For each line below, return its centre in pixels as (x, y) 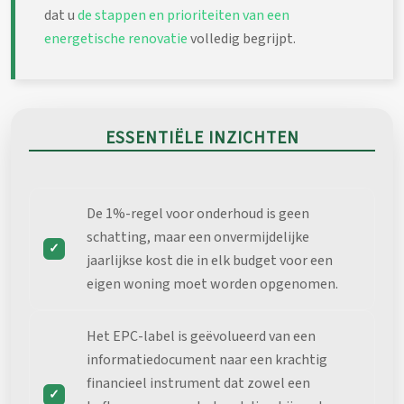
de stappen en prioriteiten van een (184, 15)
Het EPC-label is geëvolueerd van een (201, 336)
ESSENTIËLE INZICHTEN (202, 138)
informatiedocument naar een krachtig (207, 359)
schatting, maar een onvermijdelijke (198, 237)
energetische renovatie (116, 38)
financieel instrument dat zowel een (198, 383)
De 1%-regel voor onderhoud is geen (198, 213)
